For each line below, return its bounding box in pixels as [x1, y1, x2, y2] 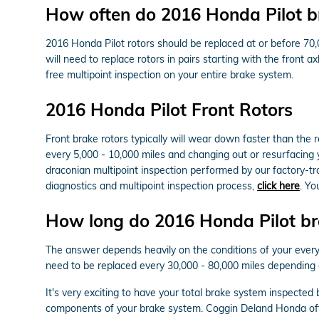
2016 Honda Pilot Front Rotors [46, 98, 293, 120]
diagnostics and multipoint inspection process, [46, 179, 257, 192]
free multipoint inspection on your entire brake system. [46, 68, 293, 81]
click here [257, 179, 300, 192]
